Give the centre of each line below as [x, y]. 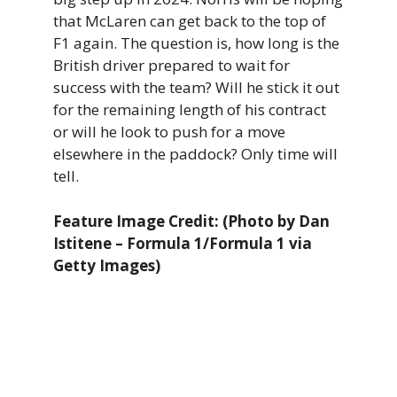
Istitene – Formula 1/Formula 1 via [183, 243]
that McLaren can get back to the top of [190, 21]
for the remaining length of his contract [190, 110]
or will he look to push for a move [169, 132]
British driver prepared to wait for [171, 66]
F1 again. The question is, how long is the [196, 43]
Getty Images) [107, 265]
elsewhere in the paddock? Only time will [195, 154]
